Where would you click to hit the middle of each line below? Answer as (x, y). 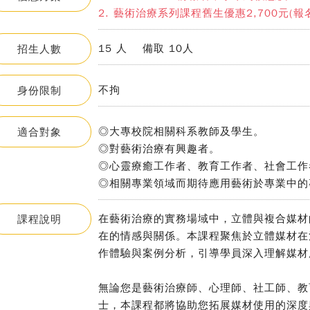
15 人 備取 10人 (146, 48)
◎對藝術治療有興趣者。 (159, 149)
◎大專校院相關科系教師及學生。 (181, 131)
